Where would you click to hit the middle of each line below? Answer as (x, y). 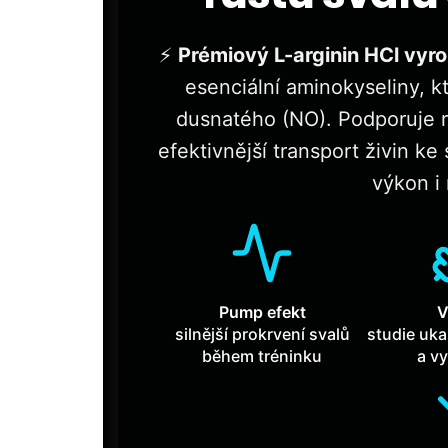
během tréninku (262, 356)
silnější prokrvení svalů (262, 334)
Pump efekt (262, 312)
